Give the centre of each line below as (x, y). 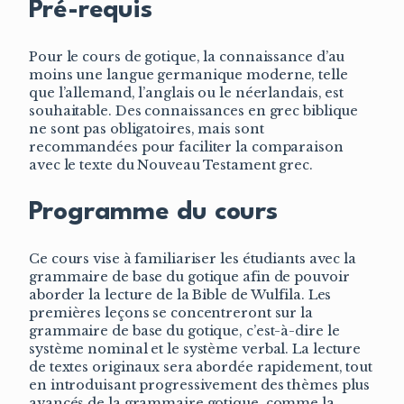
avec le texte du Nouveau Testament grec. (171, 165)
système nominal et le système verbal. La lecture (195, 349)
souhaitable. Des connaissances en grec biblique (194, 111)
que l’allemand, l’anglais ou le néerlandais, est (187, 93)
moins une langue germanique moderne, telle (188, 75)
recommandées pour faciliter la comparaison (186, 147)
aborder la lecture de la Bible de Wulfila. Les (180, 294)
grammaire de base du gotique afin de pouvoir (189, 276)
